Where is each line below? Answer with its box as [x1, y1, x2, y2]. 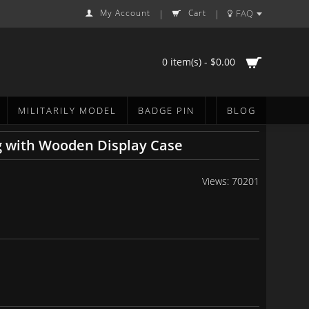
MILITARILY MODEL [18, 104, 117, 117]
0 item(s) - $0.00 [162, 55, 235, 68]
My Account [100, 7, 150, 19]
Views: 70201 [202, 175, 259, 188]
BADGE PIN [138, 104, 195, 117]
